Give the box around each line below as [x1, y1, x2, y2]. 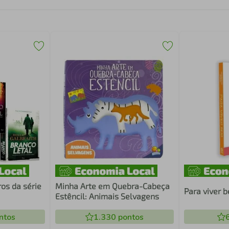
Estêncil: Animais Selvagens [55, 191, 159, 201]
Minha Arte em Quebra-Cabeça [55, 181, 170, 191]
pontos [116, 212, 144, 223]
